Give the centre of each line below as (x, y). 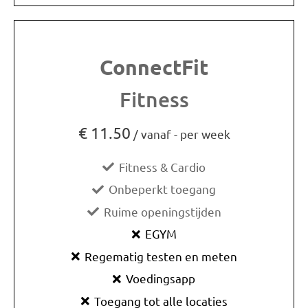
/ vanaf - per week (180, 134)
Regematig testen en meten (161, 256)
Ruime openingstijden (162, 211)
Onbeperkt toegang (162, 189)
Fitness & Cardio (162, 166)
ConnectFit (154, 67)
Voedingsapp (161, 278)
